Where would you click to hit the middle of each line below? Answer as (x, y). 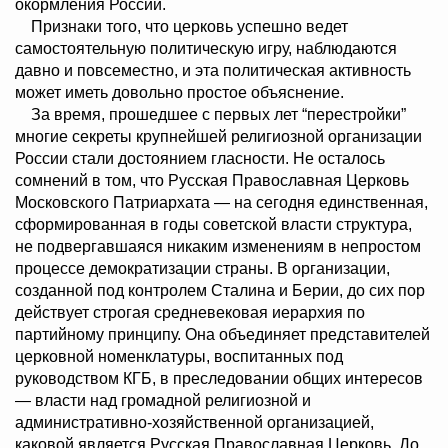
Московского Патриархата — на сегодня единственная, (221, 203)
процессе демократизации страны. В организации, (202, 269)
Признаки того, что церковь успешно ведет (181, 27)
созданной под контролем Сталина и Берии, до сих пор (220, 291)
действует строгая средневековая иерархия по (190, 313)
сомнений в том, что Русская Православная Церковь (212, 181)
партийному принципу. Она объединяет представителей (222, 335)
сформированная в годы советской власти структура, (213, 225)
